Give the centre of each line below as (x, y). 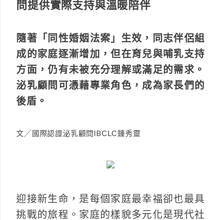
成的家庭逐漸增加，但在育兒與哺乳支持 (110, 54)
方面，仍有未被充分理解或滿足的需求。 (110, 69)
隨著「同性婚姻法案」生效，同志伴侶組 (110, 38)
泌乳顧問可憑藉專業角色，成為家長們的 (110, 85)
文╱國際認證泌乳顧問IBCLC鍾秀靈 (79, 133)
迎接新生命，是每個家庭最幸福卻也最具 (110, 199)
